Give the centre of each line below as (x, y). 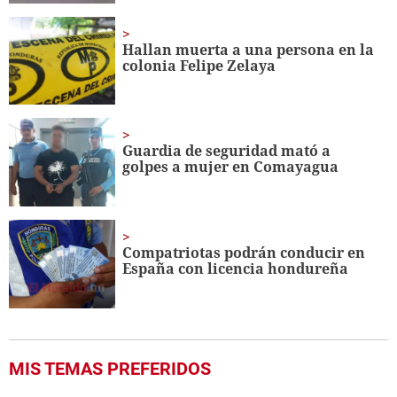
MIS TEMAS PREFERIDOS (110, 369)
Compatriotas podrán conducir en (244, 253)
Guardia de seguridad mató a (227, 151)
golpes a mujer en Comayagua (231, 167)
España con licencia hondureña (236, 269)
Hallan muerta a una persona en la (249, 49)
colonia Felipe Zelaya (199, 65)
